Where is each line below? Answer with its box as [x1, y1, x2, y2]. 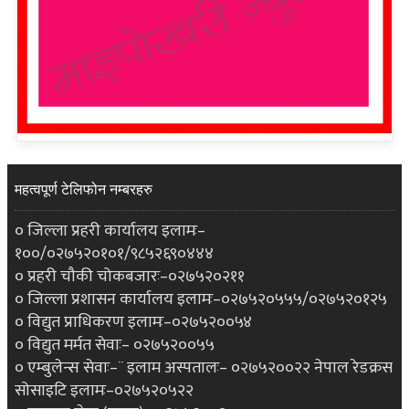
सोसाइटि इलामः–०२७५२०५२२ [15, 377, 194, 405]
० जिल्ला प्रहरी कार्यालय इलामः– [15, 217, 205, 246]
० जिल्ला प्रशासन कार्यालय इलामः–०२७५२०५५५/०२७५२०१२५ [15, 286, 387, 314]
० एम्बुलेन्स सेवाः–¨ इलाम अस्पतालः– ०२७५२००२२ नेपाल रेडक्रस [15, 354, 393, 383]
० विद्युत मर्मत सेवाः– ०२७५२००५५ [15, 331, 215, 360]
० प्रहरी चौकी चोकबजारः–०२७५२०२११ [15, 263, 245, 291]
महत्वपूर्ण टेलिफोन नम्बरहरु [15, 182, 152, 198]
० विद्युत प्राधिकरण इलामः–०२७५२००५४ [15, 309, 252, 337]
